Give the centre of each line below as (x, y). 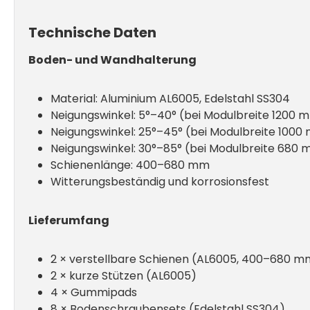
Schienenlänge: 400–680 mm (130, 165)
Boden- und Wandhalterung (112, 60)
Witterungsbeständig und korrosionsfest (160, 182)
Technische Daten (92, 33)
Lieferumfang (69, 220)
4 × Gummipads (94, 292)
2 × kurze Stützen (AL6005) (124, 276)
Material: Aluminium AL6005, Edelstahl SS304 (170, 99)
